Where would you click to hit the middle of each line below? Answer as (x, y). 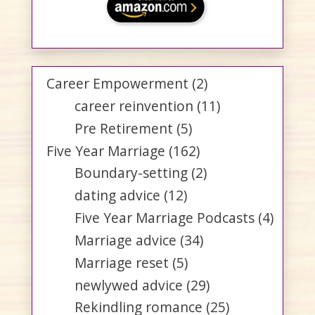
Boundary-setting (131, 173)
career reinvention (134, 105)
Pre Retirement (124, 128)
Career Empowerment (117, 84)
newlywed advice (129, 285)
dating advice (117, 195)
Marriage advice (126, 240)
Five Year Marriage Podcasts (165, 218)
